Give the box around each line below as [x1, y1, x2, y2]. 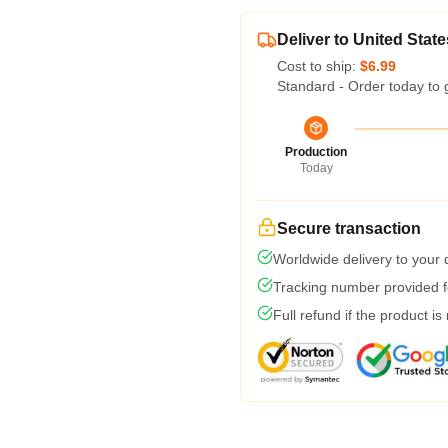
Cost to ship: [277, 58, 360, 74]
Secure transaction [277, 220, 421, 237]
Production [285, 145, 347, 159]
